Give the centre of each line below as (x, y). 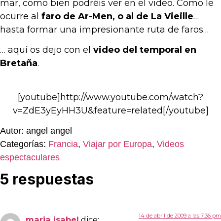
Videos (170, 144)
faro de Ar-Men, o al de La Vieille (117, 16)
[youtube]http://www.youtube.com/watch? (110, 97)
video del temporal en (145, 50)
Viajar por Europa (117, 144)
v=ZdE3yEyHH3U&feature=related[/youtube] (110, 110)
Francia (63, 144)
